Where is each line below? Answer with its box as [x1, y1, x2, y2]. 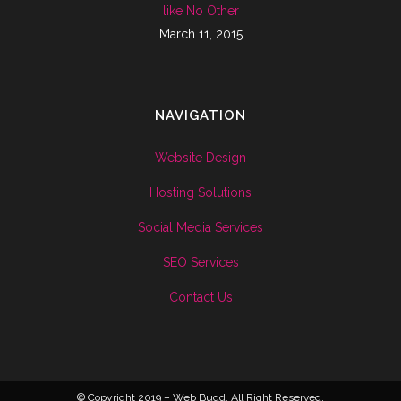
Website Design [155, 149, 246, 165]
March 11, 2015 [158, 26, 243, 41]
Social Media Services [138, 219, 263, 235]
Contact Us [168, 289, 233, 304]
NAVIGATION [155, 107, 246, 124]
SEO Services [162, 254, 239, 269]
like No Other [162, 3, 239, 18]
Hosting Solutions [149, 184, 252, 200]
